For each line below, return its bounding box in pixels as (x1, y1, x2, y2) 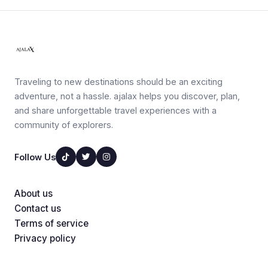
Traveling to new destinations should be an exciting (14, 77, 223, 87)
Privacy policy (14, 233, 76, 244)
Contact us (14, 203, 61, 214)
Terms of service (14, 218, 89, 229)
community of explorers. (14, 120, 113, 130)
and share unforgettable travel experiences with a (14, 105, 217, 115)
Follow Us (14, 151, 56, 162)
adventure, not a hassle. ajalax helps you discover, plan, (14, 91, 240, 101)
